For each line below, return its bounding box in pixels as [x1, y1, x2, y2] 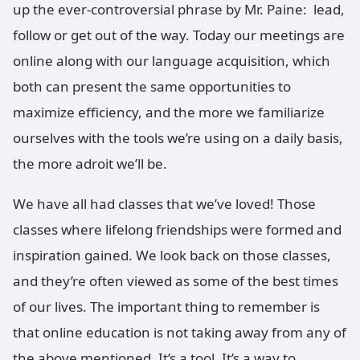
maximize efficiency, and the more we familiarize [13, 103, 325, 122]
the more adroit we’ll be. [13, 154, 174, 174]
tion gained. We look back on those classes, [56, 245, 331, 264]
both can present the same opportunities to [13, 77, 291, 96]
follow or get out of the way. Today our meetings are [13, 26, 345, 45]
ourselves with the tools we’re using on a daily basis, [13, 129, 343, 148]
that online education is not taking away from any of [13, 322, 346, 342]
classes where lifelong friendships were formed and [13, 219, 342, 239]
